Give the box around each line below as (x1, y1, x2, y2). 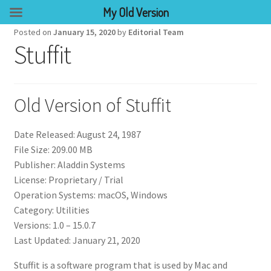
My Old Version (102, 4, 169, 20)
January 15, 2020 (53, 27, 116, 38)
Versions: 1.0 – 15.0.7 (13, 218, 96, 231)
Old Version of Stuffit (13, 93, 171, 117)
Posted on (13, 27, 53, 38)
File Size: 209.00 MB (13, 143, 93, 155)
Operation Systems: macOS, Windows (13, 188, 168, 201)
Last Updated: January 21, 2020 (13, 233, 140, 246)
